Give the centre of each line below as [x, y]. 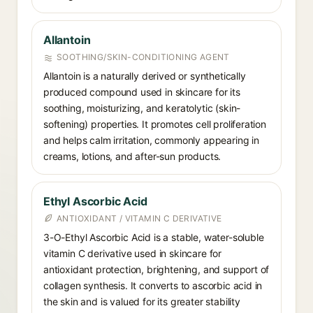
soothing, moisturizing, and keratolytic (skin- [142, 108]
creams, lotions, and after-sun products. [132, 156]
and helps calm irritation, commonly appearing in [151, 140]
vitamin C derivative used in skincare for [133, 253]
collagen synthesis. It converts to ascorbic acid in [153, 285]
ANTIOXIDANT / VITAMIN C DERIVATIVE [139, 218]
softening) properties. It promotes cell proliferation [155, 124]
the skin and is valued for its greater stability [142, 301]
